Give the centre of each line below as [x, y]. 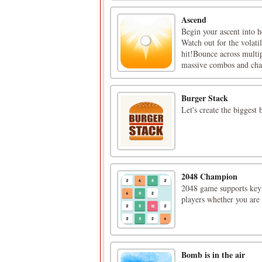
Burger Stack [205, 98]
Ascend [194, 20]
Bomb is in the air [213, 255]
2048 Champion [209, 176]
